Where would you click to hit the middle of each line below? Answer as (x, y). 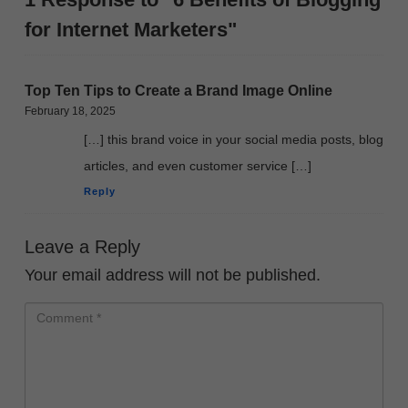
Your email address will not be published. (173, 275)
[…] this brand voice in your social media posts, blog (234, 139)
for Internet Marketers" (131, 29)
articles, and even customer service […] (198, 165)
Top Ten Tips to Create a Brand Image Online (178, 90)
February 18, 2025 (70, 111)
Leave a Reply (82, 247)
